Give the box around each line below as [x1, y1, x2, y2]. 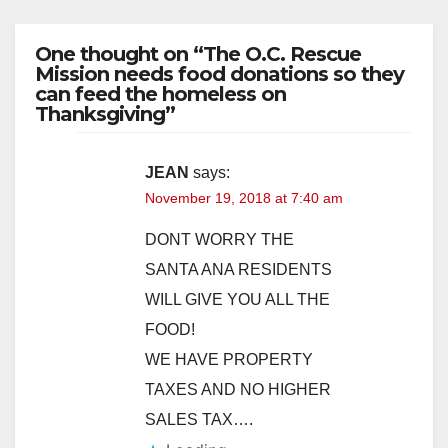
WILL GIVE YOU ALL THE [145, 290, 330, 308]
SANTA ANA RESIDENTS [145, 260, 332, 278]
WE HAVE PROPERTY [145, 350, 313, 368]
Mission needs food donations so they [35, 61, 404, 86]
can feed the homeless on [35, 81, 286, 106]
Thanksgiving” [35, 101, 175, 126]
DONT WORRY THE [145, 230, 294, 248]
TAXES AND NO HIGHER [145, 380, 331, 398]
